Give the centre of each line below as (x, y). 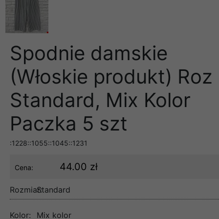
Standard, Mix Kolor (100, 100)
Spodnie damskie (89, 53)
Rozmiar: (26, 189)
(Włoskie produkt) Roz (111, 76)
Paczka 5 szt (69, 123)
